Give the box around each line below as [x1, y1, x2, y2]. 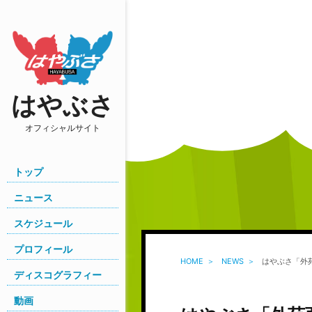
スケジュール [14, 217, 72, 229]
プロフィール [14, 242, 72, 255]
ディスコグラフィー [14, 268, 102, 281]
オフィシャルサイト [25, 122, 100, 133]
